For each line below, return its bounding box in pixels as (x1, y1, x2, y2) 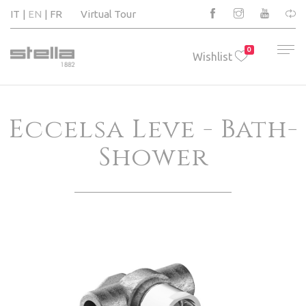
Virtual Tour (80, 8, 136, 20)
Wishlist (193, 51, 232, 63)
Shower (98, 140, 208, 175)
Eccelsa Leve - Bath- (8, 112, 298, 147)
